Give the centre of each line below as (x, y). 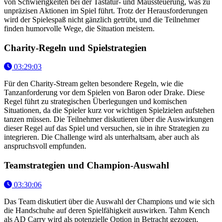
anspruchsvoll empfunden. (45, 146)
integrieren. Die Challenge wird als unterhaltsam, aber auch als (102, 137)
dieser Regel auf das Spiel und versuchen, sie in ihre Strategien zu (107, 128)
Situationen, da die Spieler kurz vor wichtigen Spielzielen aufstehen (109, 111)
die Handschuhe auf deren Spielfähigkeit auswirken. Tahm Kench (107, 210)
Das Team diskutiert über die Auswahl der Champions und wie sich (109, 201)
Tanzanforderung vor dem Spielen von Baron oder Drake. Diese (104, 93)
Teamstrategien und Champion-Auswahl (86, 166)
